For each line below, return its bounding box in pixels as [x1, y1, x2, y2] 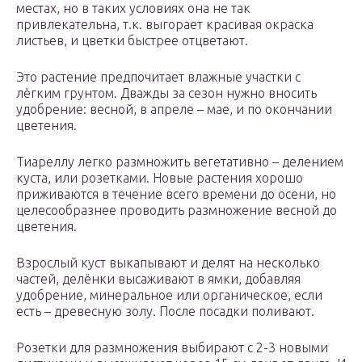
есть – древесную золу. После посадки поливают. [16, 304, 314, 319]
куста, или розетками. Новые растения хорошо [16, 170, 303, 186]
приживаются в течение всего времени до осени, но [16, 187, 336, 202]
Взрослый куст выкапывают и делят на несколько [16, 255, 320, 271]
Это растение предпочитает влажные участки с [16, 69, 301, 85]
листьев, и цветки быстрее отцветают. [16, 33, 248, 48]
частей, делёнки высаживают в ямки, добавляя [16, 271, 301, 287]
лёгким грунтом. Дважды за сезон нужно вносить [16, 86, 317, 101]
